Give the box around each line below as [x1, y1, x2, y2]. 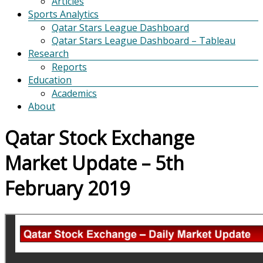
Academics [52, 87, 97, 100]
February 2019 [5, 176, 130, 201]
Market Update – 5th [5, 150, 184, 176]
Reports [52, 60, 87, 73]
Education [28, 73, 72, 86]
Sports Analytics [28, 8, 99, 21]
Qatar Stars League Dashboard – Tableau [52, 34, 235, 47]
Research [28, 47, 69, 60]
